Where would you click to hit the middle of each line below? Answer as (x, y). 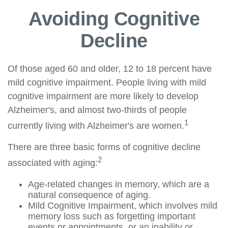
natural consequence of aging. (89, 195)
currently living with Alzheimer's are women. (96, 126)
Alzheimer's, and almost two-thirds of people (97, 110)
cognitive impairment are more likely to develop (103, 96)
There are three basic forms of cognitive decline (104, 147)
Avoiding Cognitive (114, 19)
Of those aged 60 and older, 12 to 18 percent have (110, 69)
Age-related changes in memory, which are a (119, 184)
